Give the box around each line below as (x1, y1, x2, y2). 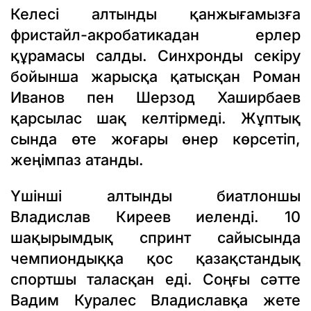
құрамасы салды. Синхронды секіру (10, 47, 301, 65)
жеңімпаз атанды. (10, 151, 144, 169)
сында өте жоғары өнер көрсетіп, (10, 130, 301, 149)
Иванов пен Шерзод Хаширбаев (10, 88, 301, 107)
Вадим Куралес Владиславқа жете (10, 290, 301, 309)
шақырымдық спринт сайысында (10, 228, 301, 246)
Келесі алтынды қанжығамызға (10, 5, 301, 24)
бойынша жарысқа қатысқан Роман (10, 67, 301, 86)
